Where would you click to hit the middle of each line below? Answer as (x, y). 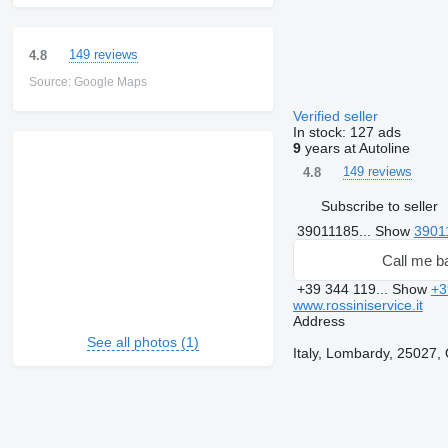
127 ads (375, 132)
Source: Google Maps (87, 82)
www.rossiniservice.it (357, 305)
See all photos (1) (142, 342)
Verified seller (337, 116)
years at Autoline (355, 148)
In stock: (321, 132)
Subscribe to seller (379, 205)
